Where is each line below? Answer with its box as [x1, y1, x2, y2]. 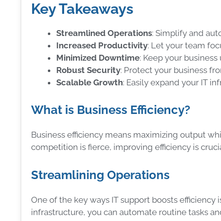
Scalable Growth [56, 77, 123, 87]
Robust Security [56, 65, 120, 75]
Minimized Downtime [56, 52, 140, 63]
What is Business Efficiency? [31, 103, 190, 117]
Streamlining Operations [31, 167, 170, 182]
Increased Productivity [56, 40, 147, 50]
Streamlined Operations [56, 28, 152, 38]
